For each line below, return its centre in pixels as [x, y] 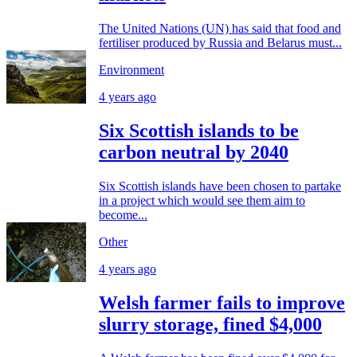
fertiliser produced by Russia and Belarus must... [220, 43]
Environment [131, 70]
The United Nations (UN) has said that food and [220, 29]
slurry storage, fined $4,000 [210, 324]
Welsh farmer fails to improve [222, 302]
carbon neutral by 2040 [194, 152]
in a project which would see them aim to [202, 200]
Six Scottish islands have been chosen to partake [220, 186]
